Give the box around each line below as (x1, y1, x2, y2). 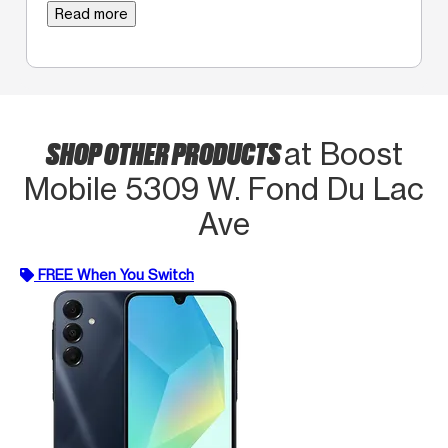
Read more (55, 4, 128, 22)
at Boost (283, 135, 403, 172)
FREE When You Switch (38, 265, 194, 283)
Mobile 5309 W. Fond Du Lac (24, 170, 424, 207)
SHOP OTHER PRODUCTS (45, 132, 284, 171)
